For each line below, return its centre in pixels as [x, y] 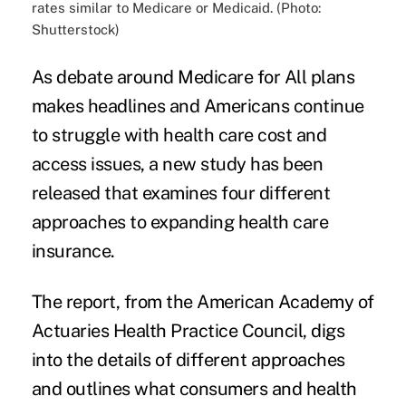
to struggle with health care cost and [179, 135]
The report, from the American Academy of [203, 301]
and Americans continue [265, 106]
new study [204, 164]
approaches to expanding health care [180, 222]
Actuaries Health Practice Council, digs [188, 330]
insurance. [73, 251]
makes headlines [98, 106]
